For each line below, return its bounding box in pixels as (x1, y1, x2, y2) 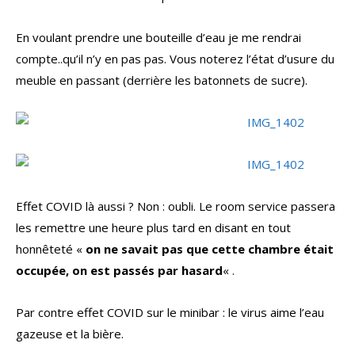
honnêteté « (16, 241, 86, 258)
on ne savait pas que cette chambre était (86, 241, 334, 258)
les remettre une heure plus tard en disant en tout (16, 219, 291, 236)
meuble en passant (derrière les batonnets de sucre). (16, 72, 307, 89)
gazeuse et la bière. (16, 326, 124, 342)
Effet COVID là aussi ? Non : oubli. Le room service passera (16, 198, 335, 215)
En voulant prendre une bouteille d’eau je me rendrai (16, 29, 301, 46)
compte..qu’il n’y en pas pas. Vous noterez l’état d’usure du (16, 51, 334, 67)
